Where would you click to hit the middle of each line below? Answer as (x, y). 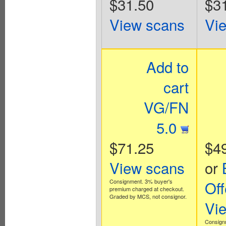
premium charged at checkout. (147, 189)
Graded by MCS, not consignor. (148, 196)
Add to (168, 67)
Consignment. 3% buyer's (141, 181)
